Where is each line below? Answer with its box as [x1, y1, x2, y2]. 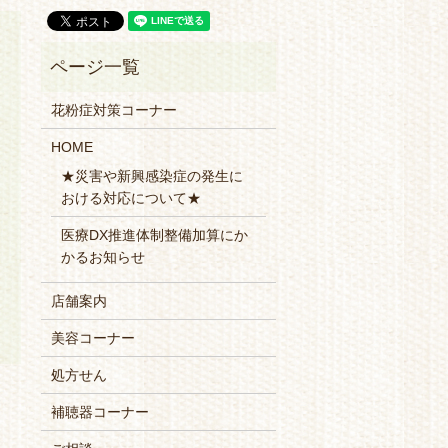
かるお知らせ [60, 249, 145, 266]
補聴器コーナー [50, 404, 149, 421]
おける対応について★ [60, 190, 201, 207]
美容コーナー [50, 330, 135, 347]
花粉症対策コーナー [50, 102, 177, 119]
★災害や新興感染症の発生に [60, 168, 243, 185]
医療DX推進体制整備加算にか [60, 227, 248, 244]
